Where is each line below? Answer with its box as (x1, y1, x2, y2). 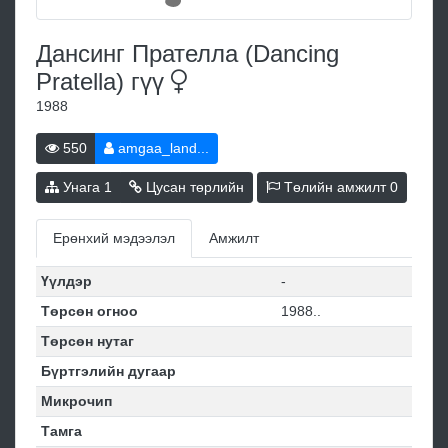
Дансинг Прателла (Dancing (36, 40, 339, 68)
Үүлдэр (40, 273, 92, 290)
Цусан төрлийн (142, 179, 244, 196)
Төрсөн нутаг (40, 333, 134, 350)
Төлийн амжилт (280, 179, 390, 196)
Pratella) (36, 68, 131, 96)
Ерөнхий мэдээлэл (53, 230, 175, 247)
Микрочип (40, 393, 112, 410)
